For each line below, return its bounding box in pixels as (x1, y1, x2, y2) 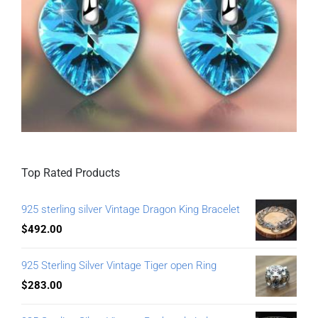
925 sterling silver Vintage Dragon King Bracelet (21, 203, 240, 216)
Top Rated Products (21, 166, 120, 180)
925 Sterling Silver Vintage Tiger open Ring (21, 259, 216, 273)
